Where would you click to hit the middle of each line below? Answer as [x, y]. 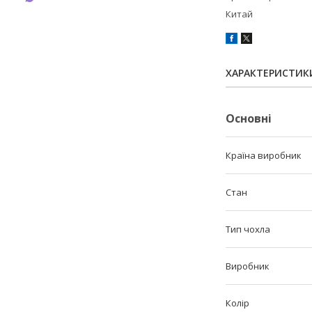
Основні [249, 119]
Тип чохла [248, 229]
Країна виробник [264, 156]
